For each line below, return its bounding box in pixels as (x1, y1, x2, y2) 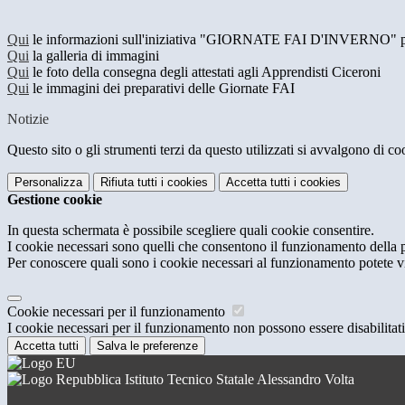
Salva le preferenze (97, 339, 198, 353)
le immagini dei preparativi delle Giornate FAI (29, 80, 295, 97)
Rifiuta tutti (100, 175, 157, 190)
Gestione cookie (7, 192, 102, 208)
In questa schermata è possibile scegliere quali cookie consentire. (7, 222, 374, 239)
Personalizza (14, 175, 82, 190)
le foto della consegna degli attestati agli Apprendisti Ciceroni (29, 64, 381, 80)
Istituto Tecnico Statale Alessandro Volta (121, 372, 354, 388)
